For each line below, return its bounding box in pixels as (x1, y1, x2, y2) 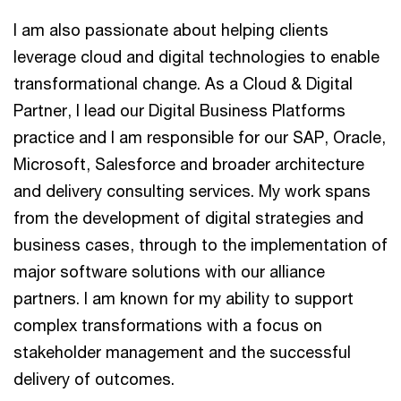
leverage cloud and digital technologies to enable (13, 47, 380, 66)
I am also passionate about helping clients (13, 20, 328, 39)
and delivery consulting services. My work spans (13, 181, 371, 200)
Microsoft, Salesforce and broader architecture (13, 154, 364, 174)
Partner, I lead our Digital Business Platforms (13, 100, 346, 120)
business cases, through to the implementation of (13, 235, 388, 254)
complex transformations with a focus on (13, 315, 322, 335)
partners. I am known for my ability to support (13, 288, 354, 308)
